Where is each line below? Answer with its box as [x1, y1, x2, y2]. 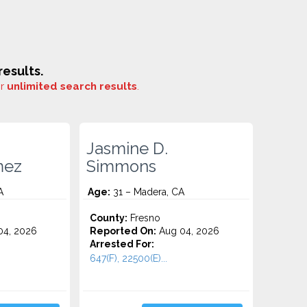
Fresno [127, 212, 161, 223]
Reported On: [90, 225, 157, 236]
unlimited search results [7, 80, 137, 93]
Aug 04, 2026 [156, 225, 220, 236]
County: [90, 212, 128, 223]
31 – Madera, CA [110, 186, 185, 197]
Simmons [86, 157, 157, 176]
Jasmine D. [86, 139, 169, 158]
